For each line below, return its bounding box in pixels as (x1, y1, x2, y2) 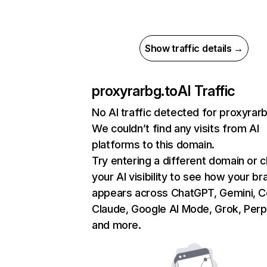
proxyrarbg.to (92, 82, 178, 100)
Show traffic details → (145, 42, 243, 54)
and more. (92, 219, 141, 231)
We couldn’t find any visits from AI (92, 122, 259, 135)
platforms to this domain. (92, 138, 215, 151)
